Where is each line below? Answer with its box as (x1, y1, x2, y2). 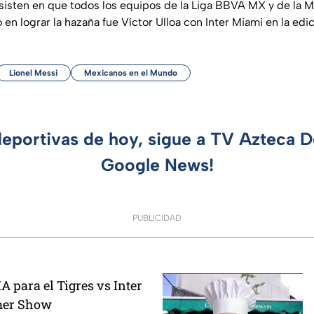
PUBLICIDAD (132, 212, 182, 223)
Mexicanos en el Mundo (84, 67, 177, 78)
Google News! (100, 153, 214, 175)
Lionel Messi (9, 67, 57, 78)
